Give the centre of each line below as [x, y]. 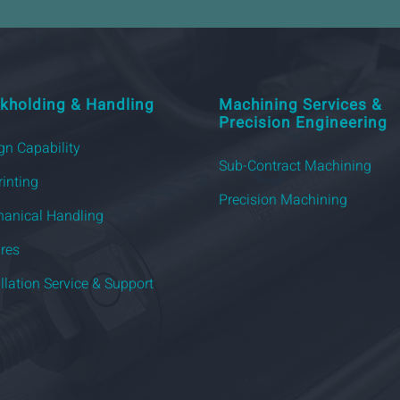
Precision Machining [283, 200]
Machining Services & [301, 105]
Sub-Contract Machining [296, 167]
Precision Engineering [304, 123]
